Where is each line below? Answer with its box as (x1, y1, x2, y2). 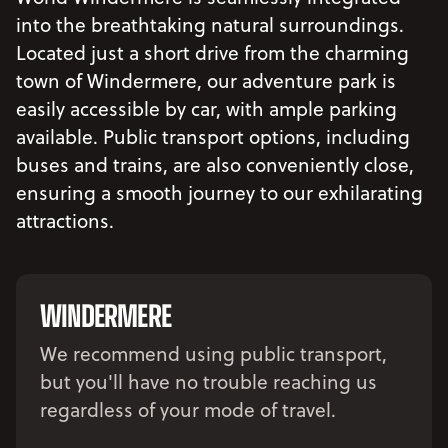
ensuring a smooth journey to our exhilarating (16, 178, 423, 206)
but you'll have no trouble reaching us (40, 367, 377, 395)
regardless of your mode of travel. (40, 395, 336, 423)
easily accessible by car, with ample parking (16, 94, 397, 122)
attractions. (16, 206, 114, 234)
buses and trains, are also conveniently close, (16, 150, 414, 178)
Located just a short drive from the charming (16, 38, 409, 66)
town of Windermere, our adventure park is (16, 66, 396, 94)
